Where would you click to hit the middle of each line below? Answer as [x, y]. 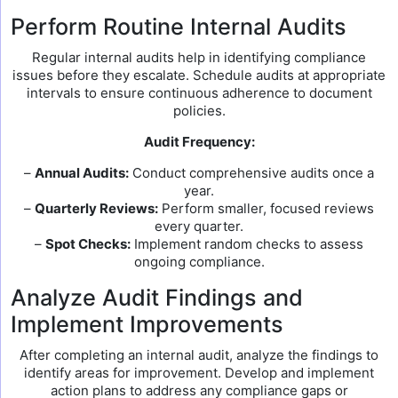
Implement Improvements [147, 324]
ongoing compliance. [199, 262]
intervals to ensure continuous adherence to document [199, 93]
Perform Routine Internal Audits [179, 27]
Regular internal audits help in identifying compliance [199, 57]
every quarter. [199, 226]
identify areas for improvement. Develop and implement [199, 373]
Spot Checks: [88, 244]
